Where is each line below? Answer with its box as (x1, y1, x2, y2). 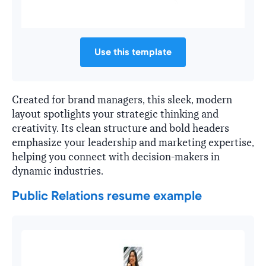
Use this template (94, 46, 172, 58)
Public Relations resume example (12, 188, 202, 203)
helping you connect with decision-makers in (12, 150, 220, 163)
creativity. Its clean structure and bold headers (12, 122, 229, 135)
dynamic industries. (12, 164, 103, 178)
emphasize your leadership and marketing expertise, (12, 136, 254, 149)
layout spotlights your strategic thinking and (12, 107, 218, 121)
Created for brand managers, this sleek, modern (12, 93, 232, 106)
